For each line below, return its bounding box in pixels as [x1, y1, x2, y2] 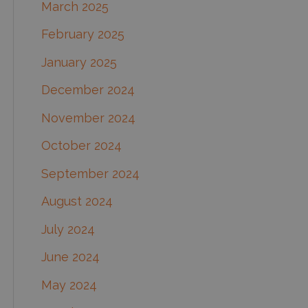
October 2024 [41, 138, 122, 153]
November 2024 [41, 110, 135, 125]
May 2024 [41, 277, 97, 292]
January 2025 [41, 54, 117, 69]
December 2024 [41, 82, 135, 98]
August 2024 [41, 194, 113, 209]
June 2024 [41, 250, 100, 265]
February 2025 [41, 27, 124, 42]
